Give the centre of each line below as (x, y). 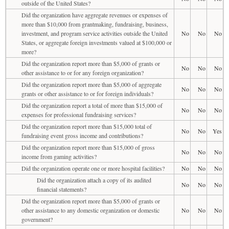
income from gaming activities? (59, 156)
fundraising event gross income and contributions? (82, 135)
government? (37, 219)
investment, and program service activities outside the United (95, 33)
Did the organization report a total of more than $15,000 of (92, 105)
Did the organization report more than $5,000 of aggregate (91, 84)
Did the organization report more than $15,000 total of (87, 126)
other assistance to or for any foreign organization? (83, 72)
